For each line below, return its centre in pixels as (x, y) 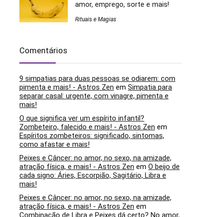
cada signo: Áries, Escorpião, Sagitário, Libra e (93, 176)
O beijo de (164, 167)
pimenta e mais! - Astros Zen (67, 87)
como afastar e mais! (54, 145)
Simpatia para (150, 87)
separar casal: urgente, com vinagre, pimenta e (94, 96)
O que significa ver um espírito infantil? (82, 118)
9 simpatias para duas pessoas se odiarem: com (97, 79)
